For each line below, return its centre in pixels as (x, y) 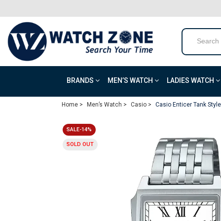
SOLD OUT (80, 144)
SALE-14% (79, 129)
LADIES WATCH (191, 80)
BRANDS (81, 80)
